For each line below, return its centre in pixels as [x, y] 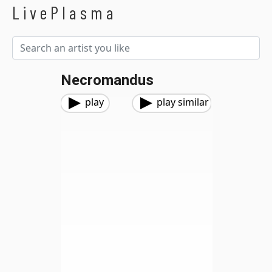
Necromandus [107, 80]
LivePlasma [65, 12]
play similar [183, 102]
